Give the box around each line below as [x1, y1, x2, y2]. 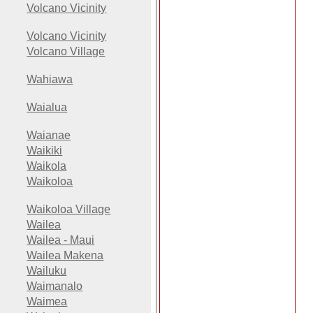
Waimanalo [27, 280, 83, 293]
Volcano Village [27, 45, 105, 58]
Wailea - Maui [27, 234, 95, 247]
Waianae [27, 129, 71, 142]
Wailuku [27, 265, 67, 277]
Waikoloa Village [27, 203, 111, 216]
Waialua [27, 101, 68, 114]
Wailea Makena [27, 249, 104, 262]
